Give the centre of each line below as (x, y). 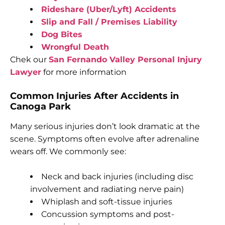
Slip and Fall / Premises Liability (109, 22)
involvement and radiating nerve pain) (107, 189)
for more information (84, 72)
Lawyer (26, 72)
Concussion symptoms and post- (108, 214)
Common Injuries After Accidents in (94, 96)
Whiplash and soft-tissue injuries (107, 201)
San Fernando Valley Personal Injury (125, 59)
